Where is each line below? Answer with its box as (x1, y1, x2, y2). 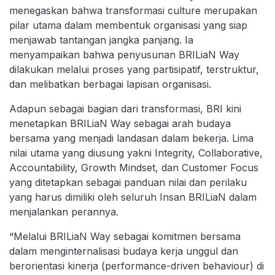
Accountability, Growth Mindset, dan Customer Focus (9, 161, 258, 174)
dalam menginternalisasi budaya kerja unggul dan (9, 244, 238, 257)
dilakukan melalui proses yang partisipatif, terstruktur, (9, 63, 259, 76)
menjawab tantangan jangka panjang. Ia (9, 33, 193, 46)
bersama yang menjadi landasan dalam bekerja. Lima (9, 131, 254, 144)
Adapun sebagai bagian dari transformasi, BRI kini (9, 102, 241, 115)
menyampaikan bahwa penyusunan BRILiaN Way (9, 48, 239, 61)
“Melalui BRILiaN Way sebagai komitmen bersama (9, 230, 241, 242)
